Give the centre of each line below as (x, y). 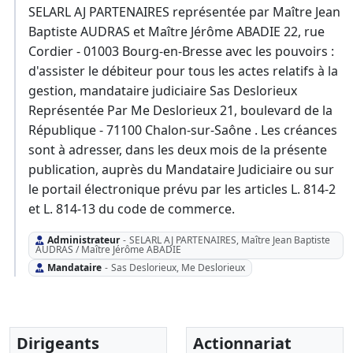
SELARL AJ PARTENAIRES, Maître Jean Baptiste (229, 240)
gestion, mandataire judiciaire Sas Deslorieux (163, 91)
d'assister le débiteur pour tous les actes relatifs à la (183, 71)
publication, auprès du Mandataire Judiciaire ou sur (181, 170)
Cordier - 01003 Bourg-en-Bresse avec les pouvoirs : (181, 52)
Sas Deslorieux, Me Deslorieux (178, 267)
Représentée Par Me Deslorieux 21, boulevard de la (180, 111)
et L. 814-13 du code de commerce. (132, 209)
